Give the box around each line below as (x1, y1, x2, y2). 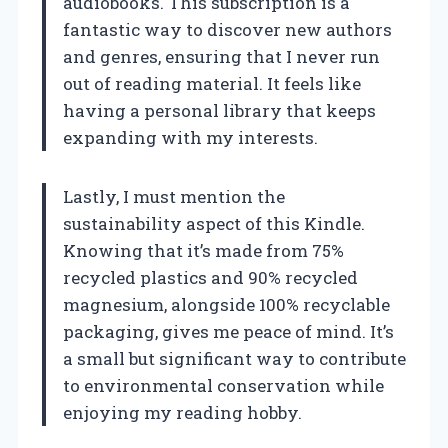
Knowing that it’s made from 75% (63, 239, 344, 263)
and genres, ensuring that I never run (63, 45, 380, 69)
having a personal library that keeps (63, 99, 376, 123)
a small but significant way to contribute (63, 347, 406, 371)
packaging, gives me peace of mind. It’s (63, 320, 394, 344)
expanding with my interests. (63, 126, 318, 150)
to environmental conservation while (63, 374, 384, 398)
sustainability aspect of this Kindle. (63, 212, 365, 236)
